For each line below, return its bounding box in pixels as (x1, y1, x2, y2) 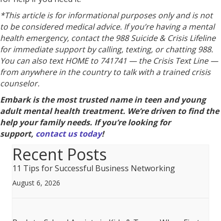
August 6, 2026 (12, 178, 60, 187)
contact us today (36, 128, 102, 139)
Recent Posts (12, 143, 107, 165)
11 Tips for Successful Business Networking (12, 162, 175, 174)
